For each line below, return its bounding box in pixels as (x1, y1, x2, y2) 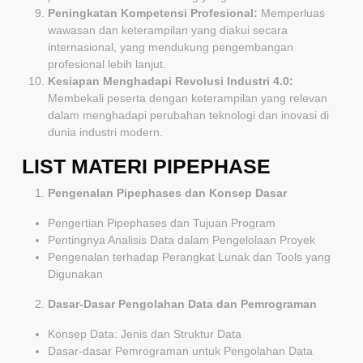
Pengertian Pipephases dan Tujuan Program (48, 216, 275, 229)
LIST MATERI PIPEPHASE (22, 154, 271, 177)
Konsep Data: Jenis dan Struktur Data (48, 327, 241, 340)
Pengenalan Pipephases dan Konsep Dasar (48, 186, 287, 199)
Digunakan (48, 267, 103, 280)
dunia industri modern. (48, 125, 163, 139)
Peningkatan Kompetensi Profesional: (48, 6, 258, 19)
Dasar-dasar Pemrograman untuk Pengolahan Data (48, 344, 313, 357)
